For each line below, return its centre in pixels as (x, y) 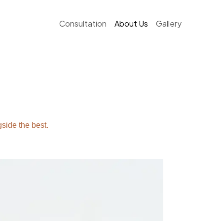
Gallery (169, 23)
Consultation (83, 23)
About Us (131, 23)
